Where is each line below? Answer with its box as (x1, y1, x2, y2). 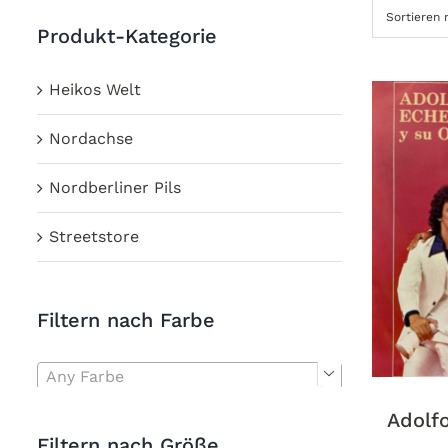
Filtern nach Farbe (37, 307, 215, 332)
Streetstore (49, 226, 139, 246)
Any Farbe (46, 367, 124, 387)
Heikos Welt (49, 79, 141, 99)
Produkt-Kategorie (37, 24, 217, 49)
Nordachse (49, 128, 133, 148)
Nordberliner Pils (49, 177, 181, 197)
